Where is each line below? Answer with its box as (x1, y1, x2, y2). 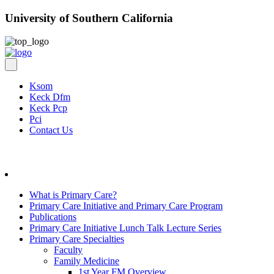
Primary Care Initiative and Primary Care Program (29, 201, 223, 212)
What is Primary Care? (29, 190, 117, 201)
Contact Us (29, 125, 73, 136)
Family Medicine (54, 256, 119, 267)
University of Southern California (5, 11, 173, 24)
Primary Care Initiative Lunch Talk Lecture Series (29, 223, 221, 234)
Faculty (54, 245, 83, 256)
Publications (29, 212, 76, 223)
